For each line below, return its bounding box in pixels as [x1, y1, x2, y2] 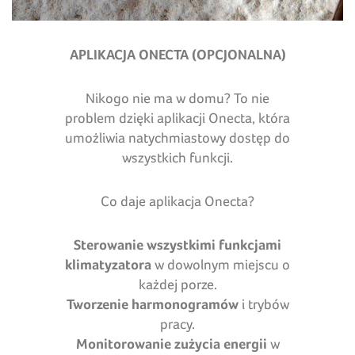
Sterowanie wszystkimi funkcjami [74, 235, 281, 253]
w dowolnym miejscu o [151, 255, 290, 273]
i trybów [238, 295, 289, 312]
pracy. [160, 315, 195, 332]
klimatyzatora [65, 255, 151, 273]
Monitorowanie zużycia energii [75, 334, 267, 352]
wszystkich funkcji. [122, 148, 233, 166]
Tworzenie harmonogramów [66, 295, 239, 312]
